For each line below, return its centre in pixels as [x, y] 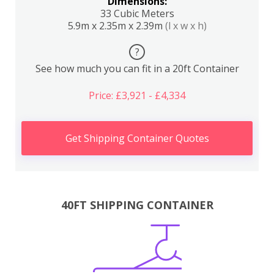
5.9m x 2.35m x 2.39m [116, 26]
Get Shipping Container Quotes [137, 138]
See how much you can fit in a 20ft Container [137, 68]
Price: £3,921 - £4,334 [137, 95]
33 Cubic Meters [137, 13]
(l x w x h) [186, 26]
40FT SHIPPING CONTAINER [137, 205]
